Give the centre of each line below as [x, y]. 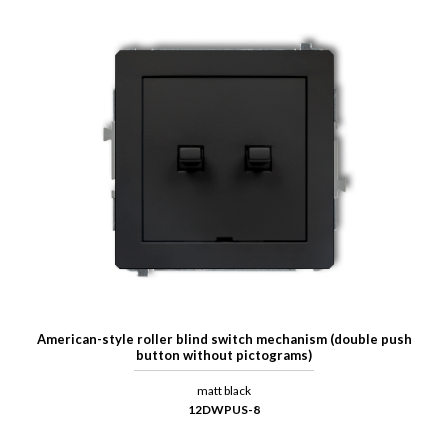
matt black [224, 391]
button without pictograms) [224, 355]
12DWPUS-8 [224, 410]
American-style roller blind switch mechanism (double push [224, 339]
